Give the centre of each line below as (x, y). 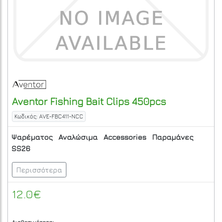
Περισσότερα (39, 170)
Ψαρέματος (32, 137)
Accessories (125, 137)
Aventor (30, 102)
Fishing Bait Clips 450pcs (107, 102)
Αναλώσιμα (78, 137)
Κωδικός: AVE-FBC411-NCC (49, 117)
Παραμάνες (173, 137)
